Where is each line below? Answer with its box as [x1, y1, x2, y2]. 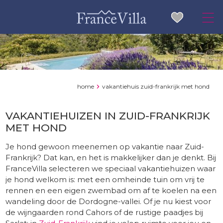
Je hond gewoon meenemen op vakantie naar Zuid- [5, 141, 205, 151]
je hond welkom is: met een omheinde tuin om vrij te [5, 174, 205, 184]
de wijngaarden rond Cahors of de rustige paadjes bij [5, 207, 204, 217]
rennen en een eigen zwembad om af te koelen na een [5, 185, 217, 195]
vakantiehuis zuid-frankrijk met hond [102, 82, 210, 90]
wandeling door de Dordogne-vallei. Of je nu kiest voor [5, 196, 212, 206]
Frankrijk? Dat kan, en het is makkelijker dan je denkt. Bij [5, 152, 217, 162]
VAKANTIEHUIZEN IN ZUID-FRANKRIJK [5, 109, 211, 122]
